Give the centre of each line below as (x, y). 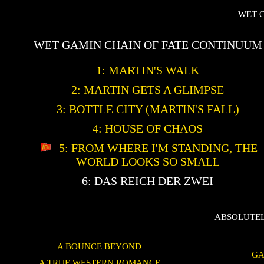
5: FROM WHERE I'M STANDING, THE (156, 148)
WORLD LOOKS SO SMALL (148, 161)
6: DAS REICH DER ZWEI (148, 181)
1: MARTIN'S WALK (148, 70)
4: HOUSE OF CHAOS (148, 128)
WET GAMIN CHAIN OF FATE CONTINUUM (148, 44)
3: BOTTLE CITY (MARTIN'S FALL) (148, 109)
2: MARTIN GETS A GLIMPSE (148, 89)
